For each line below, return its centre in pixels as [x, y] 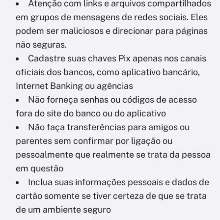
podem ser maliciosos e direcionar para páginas [112, 30]
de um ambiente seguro [63, 209]
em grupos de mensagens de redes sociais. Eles [112, 17]
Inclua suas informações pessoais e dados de [119, 182]
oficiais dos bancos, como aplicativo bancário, [108, 72]
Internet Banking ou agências [74, 85]
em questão [40, 168]
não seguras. [42, 44]
